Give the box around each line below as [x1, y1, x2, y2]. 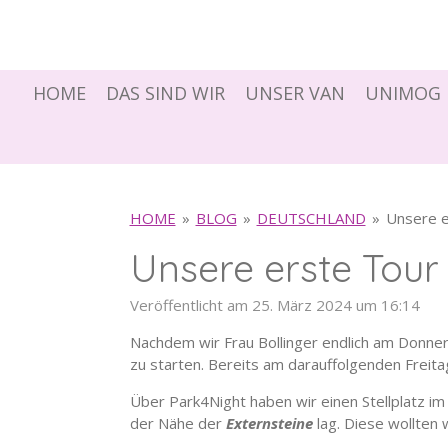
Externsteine [225, 413, 313, 434]
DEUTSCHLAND [256, 207, 366, 228]
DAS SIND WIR [105, 81, 225, 105]
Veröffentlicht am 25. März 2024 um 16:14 [129, 295, 420, 316]
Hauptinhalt [9, 33, 90, 50]
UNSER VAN [244, 81, 345, 105]
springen [9, 55, 71, 72]
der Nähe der [129, 413, 226, 434]
